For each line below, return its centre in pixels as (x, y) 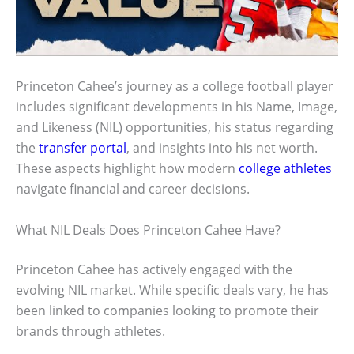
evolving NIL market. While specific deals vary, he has (172, 290)
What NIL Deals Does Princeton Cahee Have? (148, 230)
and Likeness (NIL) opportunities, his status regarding (175, 128)
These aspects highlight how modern (127, 169)
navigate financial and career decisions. (133, 189)
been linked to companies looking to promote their (168, 311)
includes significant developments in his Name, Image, (177, 107)
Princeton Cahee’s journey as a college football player (175, 87)
